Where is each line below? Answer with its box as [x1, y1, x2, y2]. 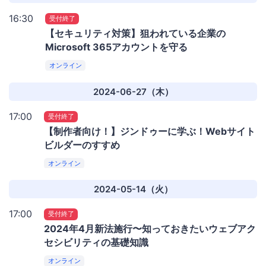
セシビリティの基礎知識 [44, 236, 148, 249]
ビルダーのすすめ [44, 138, 120, 151]
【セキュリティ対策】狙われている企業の [45, 27, 226, 40]
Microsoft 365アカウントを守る [45, 41, 188, 53]
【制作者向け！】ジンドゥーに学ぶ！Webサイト [44, 125, 255, 137]
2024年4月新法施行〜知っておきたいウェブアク [44, 223, 256, 235]
